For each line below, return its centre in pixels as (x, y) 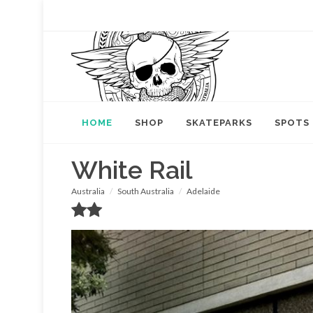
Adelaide (203, 191)
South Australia (146, 191)
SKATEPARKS (219, 123)
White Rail (132, 170)
